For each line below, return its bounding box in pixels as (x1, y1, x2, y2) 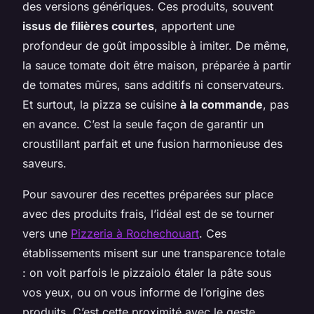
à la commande (180, 97, 263, 111)
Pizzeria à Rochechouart (71, 226, 199, 240)
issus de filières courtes (22, 18, 154, 33)
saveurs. (22, 156, 67, 170)
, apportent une (154, 18, 235, 33)
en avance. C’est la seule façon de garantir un (22, 116, 264, 131)
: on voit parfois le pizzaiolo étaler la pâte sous (22, 265, 271, 280)
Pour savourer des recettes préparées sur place (22, 186, 273, 201)
